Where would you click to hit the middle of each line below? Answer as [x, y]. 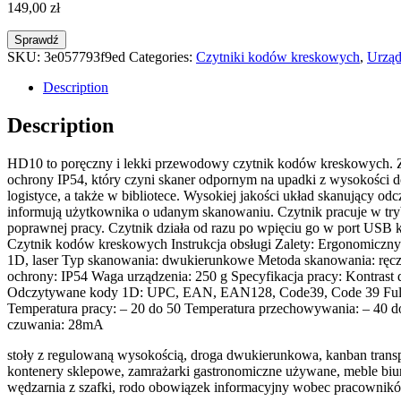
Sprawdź [37, 40]
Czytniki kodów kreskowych [278, 57]
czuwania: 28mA [55, 325]
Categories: [162, 57]
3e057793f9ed [85, 57]
